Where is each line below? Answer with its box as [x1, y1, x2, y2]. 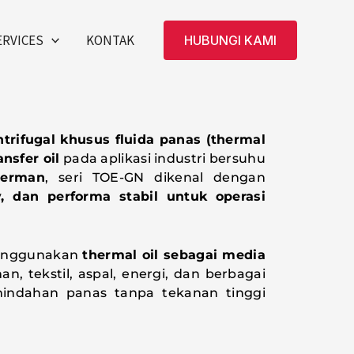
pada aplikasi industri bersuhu [59, 151, 265, 167]
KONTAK [86, 31, 134, 49]
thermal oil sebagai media [82, 247, 265, 262]
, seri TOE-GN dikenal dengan [44, 170, 265, 186]
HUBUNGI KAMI [184, 32, 277, 49]
